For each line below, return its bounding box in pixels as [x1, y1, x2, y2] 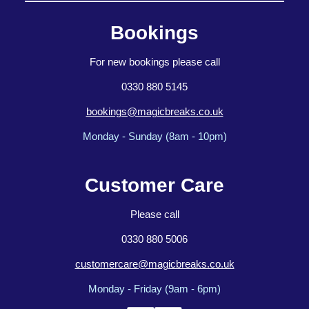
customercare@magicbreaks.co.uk [74, 259, 235, 270]
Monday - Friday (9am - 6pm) [88, 283, 221, 295]
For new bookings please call [89, 57, 220, 68]
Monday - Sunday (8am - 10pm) [82, 131, 227, 143]
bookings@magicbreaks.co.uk [86, 106, 223, 118]
